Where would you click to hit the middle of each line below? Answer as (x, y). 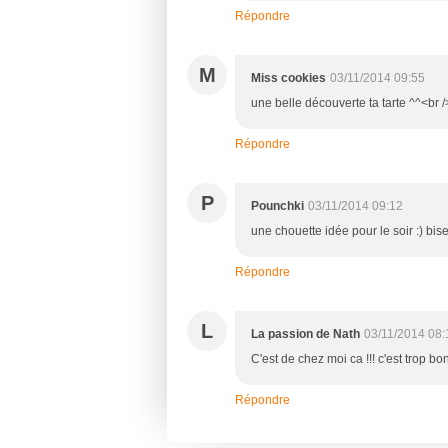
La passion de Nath (305, 333)
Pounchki (277, 205)
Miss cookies (288, 77)
